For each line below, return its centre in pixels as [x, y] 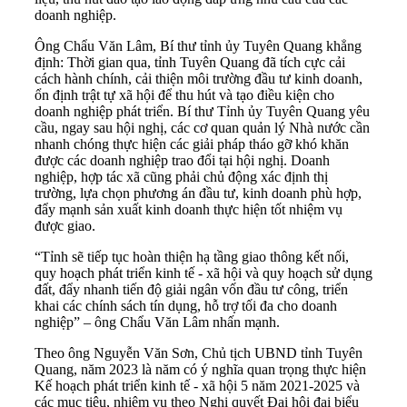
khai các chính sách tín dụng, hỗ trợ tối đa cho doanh [186, 306]
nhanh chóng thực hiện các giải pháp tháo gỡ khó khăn [192, 144]
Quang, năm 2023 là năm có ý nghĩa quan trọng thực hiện [200, 370]
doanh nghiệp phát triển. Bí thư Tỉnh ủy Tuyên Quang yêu [202, 112]
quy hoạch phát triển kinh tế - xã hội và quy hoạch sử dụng [203, 273]
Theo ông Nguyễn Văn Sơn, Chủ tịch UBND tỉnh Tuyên [199, 353]
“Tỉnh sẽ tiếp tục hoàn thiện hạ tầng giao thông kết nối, [192, 257]
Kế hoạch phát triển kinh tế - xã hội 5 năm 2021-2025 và [197, 386]
